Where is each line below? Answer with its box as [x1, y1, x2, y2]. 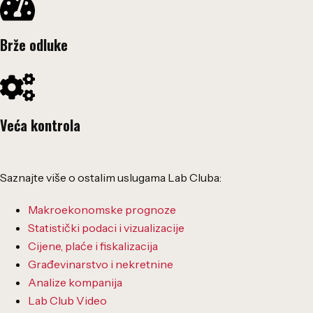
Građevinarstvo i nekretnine [28, 256, 173, 271]
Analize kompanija [28, 275, 122, 289]
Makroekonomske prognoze [28, 202, 176, 217]
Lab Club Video [28, 293, 107, 307]
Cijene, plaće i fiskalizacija [28, 238, 158, 253]
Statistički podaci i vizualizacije [28, 220, 184, 235]
